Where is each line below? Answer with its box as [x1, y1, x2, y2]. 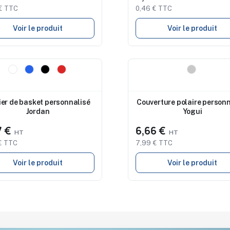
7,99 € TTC [136, 139, 172, 147]
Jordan [26, 107, 50, 116]
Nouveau [139, 66, 165, 74]
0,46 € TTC [136, 5, 172, 13]
